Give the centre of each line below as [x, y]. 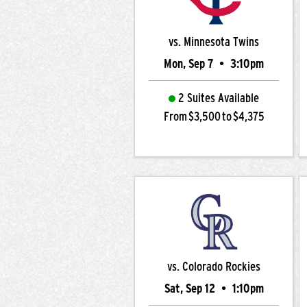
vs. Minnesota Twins [214, 42]
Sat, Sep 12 [191, 288]
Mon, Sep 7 [190, 64]
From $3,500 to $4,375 [214, 116]
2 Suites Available [219, 98]
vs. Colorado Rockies [214, 267]
